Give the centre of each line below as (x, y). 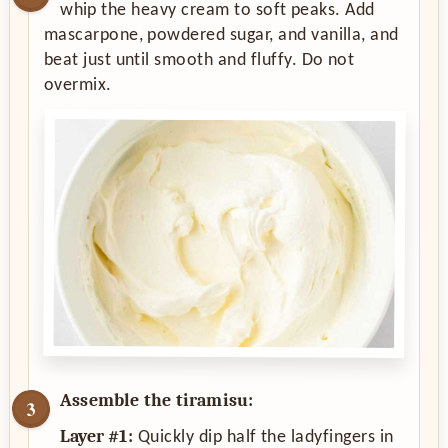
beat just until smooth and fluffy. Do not (199, 60)
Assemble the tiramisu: (157, 401)
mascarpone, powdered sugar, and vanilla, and (221, 35)
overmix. (77, 85)
